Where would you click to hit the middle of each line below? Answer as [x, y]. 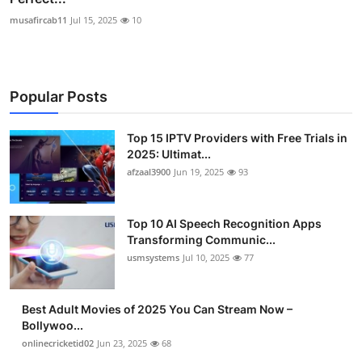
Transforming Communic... [201, 240]
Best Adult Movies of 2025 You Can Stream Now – [157, 309]
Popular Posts [59, 97]
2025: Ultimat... [169, 154]
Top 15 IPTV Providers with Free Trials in [237, 138]
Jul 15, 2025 [94, 20]
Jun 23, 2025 [122, 343]
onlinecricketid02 [58, 343]
